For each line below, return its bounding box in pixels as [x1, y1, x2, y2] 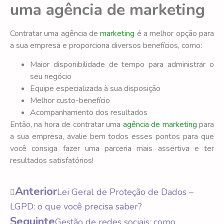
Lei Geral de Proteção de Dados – [57, 186, 193, 198]
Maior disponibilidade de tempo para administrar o [30, 58, 214, 70]
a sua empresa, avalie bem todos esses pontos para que [10, 130, 214, 142]
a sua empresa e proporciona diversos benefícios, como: [10, 39, 202, 51]
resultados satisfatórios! [10, 154, 93, 166]
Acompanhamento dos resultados [30, 106, 147, 118]
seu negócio [30, 70, 71, 82]
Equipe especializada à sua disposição [30, 82, 160, 94]
